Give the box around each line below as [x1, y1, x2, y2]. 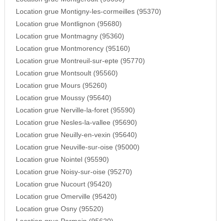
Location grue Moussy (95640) [15, 94, 111, 102]
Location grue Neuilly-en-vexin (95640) [15, 131, 137, 139]
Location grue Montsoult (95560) [15, 70, 118, 77]
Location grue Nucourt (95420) [15, 181, 112, 188]
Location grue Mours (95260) [15, 82, 107, 90]
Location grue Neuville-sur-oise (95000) [15, 144, 140, 151]
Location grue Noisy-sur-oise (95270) [15, 168, 132, 176]
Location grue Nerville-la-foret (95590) [15, 107, 135, 114]
